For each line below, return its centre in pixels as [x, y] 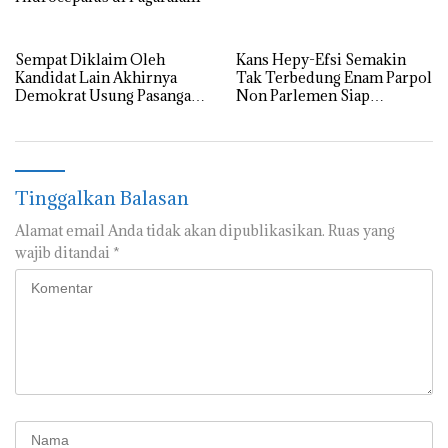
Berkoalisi [271, 113]
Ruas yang [361, 230]
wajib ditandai [64, 252]
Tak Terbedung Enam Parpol [334, 77]
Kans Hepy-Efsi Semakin [321, 59]
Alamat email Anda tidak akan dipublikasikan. [170, 230]
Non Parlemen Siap [303, 95]
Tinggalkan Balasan [102, 197]
